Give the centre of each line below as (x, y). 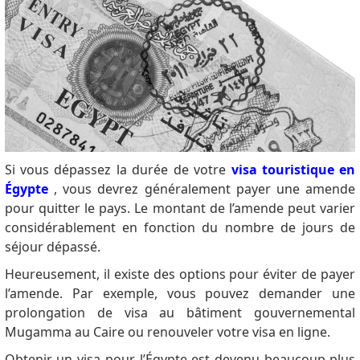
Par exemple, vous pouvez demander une (214, 294)
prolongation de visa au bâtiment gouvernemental (180, 313)
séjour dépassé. (52, 247)
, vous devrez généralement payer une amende (202, 189)
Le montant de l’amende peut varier (245, 209)
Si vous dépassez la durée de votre (118, 170)
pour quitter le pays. (70, 209)
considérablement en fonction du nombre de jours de (180, 228)
